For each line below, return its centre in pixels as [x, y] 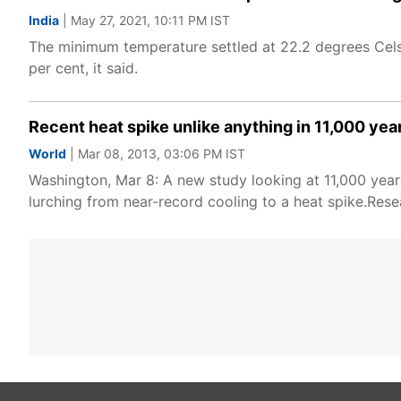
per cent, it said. [83, 68]
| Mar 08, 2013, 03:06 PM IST [156, 154]
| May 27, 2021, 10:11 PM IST [145, 20]
